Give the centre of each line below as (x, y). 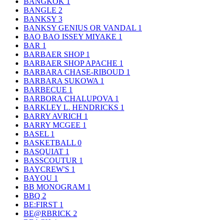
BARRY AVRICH (54, 116)
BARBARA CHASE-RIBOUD (75, 72)
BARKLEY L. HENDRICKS (72, 107)
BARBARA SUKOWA (62, 81)
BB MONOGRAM (55, 187)
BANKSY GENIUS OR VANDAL (81, 27)
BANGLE (41, 10)
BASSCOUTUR (51, 160)
